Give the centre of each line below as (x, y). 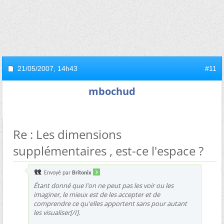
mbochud (112, 91)
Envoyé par (57, 173)
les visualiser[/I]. (57, 212)
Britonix (82, 173)
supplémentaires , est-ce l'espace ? (108, 150)
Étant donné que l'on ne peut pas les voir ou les (103, 185)
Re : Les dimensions (67, 134)
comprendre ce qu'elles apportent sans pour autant (110, 203)
